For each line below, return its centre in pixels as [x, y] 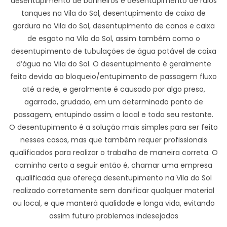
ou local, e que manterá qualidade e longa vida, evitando [113, 203]
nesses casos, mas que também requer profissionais [113, 140]
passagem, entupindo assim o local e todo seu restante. [113, 115]
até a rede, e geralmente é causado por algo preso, [113, 89]
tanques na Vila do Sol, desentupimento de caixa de [113, 13]
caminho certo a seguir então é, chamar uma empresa [113, 165]
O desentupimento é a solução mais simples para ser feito [113, 127]
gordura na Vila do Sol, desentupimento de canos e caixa [113, 26]
